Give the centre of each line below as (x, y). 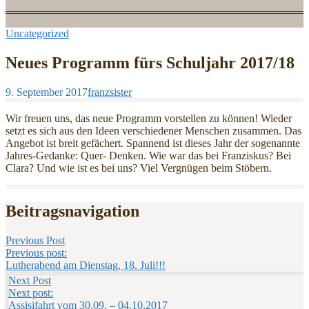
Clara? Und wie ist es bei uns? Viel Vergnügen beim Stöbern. (139, 168)
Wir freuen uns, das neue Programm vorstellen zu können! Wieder (149, 118)
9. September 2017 (47, 92)
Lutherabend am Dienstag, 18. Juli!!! (86, 265)
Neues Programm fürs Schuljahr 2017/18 (150, 62)
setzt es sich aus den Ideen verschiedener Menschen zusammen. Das (153, 130)
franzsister (110, 92)
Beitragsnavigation (72, 211)
